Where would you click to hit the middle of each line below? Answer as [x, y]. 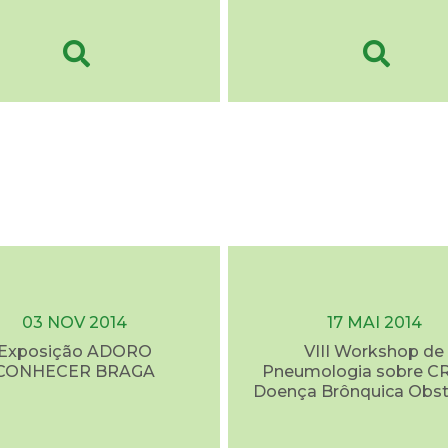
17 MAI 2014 [374, 323]
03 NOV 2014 [74, 323]
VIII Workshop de [374, 352]
